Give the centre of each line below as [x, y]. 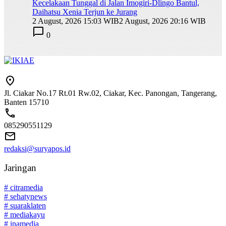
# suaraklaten [25, 206]
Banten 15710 [26, 102]
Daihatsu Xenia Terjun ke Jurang [85, 12]
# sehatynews [25, 197]
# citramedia [23, 188]
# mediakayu [24, 215]
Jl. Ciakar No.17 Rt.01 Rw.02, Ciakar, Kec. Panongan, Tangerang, [110, 93]
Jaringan [20, 168]
